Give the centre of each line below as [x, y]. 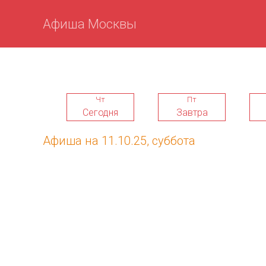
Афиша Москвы [90, 24]
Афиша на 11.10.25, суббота [119, 141]
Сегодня [100, 112]
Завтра [192, 112]
